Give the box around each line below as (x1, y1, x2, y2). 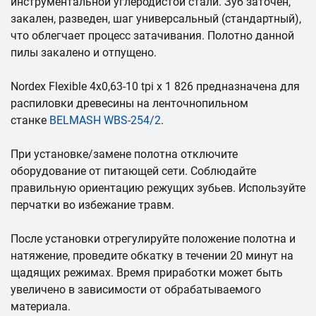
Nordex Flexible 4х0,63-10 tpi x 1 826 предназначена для (11, 80, 300, 94)
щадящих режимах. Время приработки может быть (11, 266, 283, 280)
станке (11, 114, 49, 128)
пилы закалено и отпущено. (11, 46, 157, 60)
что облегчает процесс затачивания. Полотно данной (11, 29, 294, 43)
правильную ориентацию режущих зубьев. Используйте (11, 181, 305, 195)
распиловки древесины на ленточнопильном (11, 97, 248, 111)
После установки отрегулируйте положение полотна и (11, 232, 296, 246)
